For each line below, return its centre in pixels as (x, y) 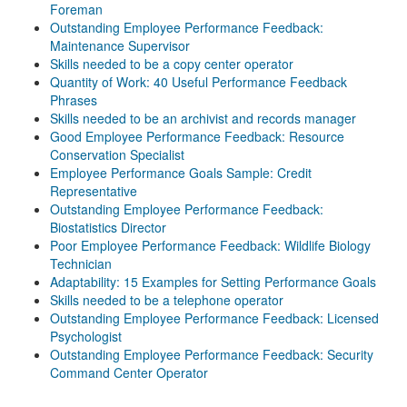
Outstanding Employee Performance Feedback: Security (212, 354)
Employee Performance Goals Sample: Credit (181, 173)
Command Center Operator (129, 372)
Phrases (74, 100)
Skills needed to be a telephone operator (167, 300)
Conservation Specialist (117, 154)
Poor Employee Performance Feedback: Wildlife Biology (210, 245)
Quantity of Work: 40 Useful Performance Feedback (199, 82)
